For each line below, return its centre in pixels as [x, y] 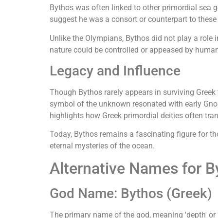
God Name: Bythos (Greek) [131, 193]
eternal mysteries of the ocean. [102, 146]
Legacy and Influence [115, 71]
